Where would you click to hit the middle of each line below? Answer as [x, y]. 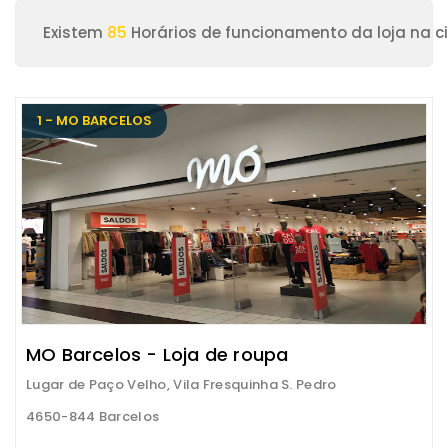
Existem [75, 32]
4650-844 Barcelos [93, 416]
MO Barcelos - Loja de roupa [157, 354]
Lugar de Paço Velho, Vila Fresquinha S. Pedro [181, 384]
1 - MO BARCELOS [94, 120]
